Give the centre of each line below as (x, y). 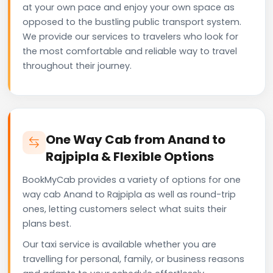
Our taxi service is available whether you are (119, 244)
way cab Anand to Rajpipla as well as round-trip (129, 194)
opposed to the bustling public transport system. (132, 22)
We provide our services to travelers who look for (130, 36)
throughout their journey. (77, 66)
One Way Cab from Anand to (136, 139)
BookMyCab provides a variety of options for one (132, 179)
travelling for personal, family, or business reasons (133, 259)
